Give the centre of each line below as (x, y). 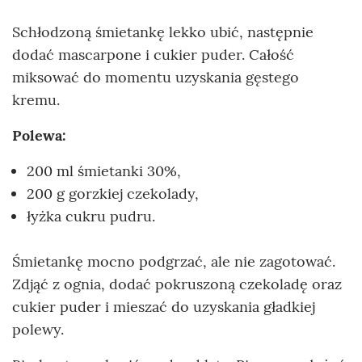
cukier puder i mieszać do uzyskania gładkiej (164, 306)
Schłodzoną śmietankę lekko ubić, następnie (163, 32)
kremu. (38, 99)
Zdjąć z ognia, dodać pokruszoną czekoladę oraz (177, 284)
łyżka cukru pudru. (91, 216)
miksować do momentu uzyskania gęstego (156, 77)
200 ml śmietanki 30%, (104, 170)
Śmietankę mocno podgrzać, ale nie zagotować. (174, 261)
